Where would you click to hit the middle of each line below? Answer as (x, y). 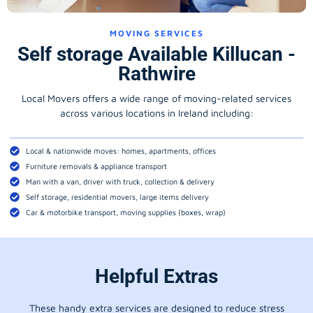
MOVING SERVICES (156, 34)
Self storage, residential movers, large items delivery (117, 196)
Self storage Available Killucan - (156, 54)
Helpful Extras (156, 276)
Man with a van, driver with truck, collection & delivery (120, 181)
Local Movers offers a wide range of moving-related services (156, 99)
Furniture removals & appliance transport (96, 166)
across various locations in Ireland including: (156, 113)
